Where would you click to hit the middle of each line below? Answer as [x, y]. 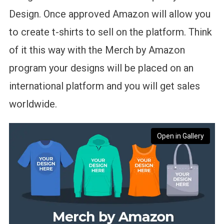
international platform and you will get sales [104, 86]
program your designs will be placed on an [101, 68]
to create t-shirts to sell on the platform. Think [110, 32]
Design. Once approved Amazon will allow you [109, 14]
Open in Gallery [180, 136]
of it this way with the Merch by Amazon [97, 50]
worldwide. [33, 104]
